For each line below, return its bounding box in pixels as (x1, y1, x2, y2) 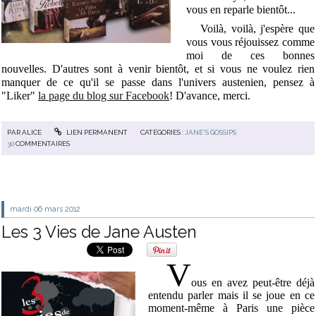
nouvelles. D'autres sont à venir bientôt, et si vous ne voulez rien (1, 63, 315, 75)
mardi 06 (10, 205, 43, 214)
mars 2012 (44, 205, 81, 214)
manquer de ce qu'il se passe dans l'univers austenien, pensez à (1, 76, 315, 89)
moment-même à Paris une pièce (148, 302, 315, 315)
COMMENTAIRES (16, 139, 71, 147)
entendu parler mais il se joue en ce (148, 289, 315, 302)
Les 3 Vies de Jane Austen (1, 221, 197, 241)
